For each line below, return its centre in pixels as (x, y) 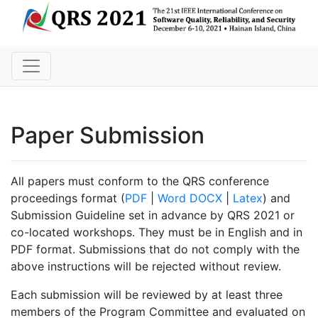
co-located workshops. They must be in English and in (157, 232)
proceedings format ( (68, 198)
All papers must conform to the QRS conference (140, 181)
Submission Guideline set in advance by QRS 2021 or (153, 215)
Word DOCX (190, 198)
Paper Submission (108, 136)
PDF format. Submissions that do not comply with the (155, 250)
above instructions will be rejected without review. (146, 267)
